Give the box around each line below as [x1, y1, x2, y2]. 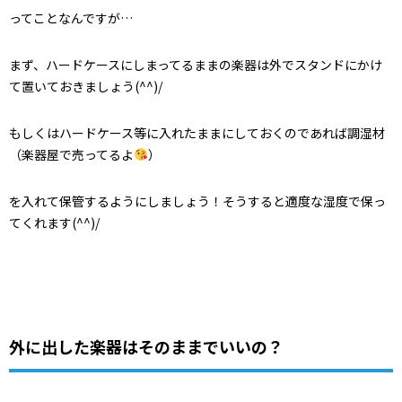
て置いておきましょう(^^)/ [9, 77, 162, 95]
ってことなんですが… [9, 9, 133, 27]
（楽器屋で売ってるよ [9, 145, 134, 163]
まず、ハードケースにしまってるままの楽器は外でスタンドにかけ [9, 56, 382, 74]
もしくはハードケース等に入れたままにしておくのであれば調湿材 [9, 124, 385, 142]
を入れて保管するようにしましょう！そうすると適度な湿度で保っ [9, 192, 386, 210]
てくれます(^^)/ [9, 214, 100, 232]
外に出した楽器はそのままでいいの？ [9, 334, 284, 358]
